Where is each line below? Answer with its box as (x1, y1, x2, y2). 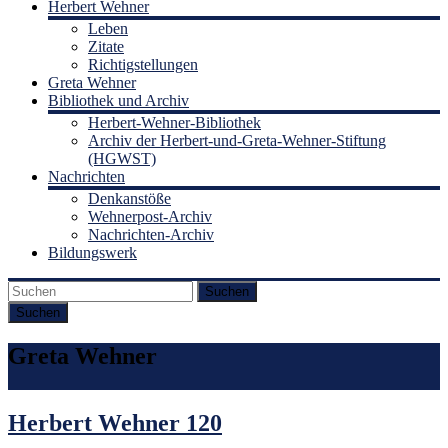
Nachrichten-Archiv (88, 225, 214, 243)
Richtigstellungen (88, 55, 198, 73)
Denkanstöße (88, 189, 171, 207)
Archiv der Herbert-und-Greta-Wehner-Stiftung (88, 131, 386, 149)
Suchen (205, 283, 249, 299)
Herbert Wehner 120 (8, 409, 222, 436)
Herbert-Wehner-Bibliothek (88, 113, 261, 131)
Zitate (88, 37, 124, 55)
